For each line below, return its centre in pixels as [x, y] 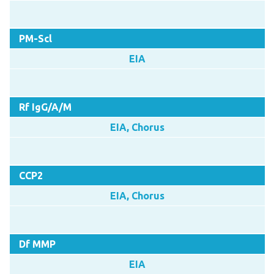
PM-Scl [35, 38]
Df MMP [37, 244]
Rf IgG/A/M [45, 107]
